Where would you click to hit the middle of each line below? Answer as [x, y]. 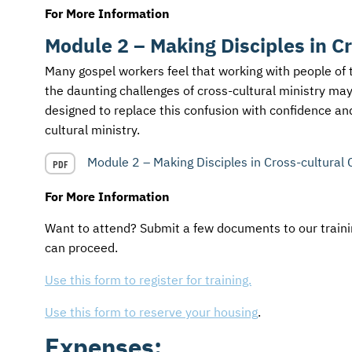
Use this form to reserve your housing [151, 312]
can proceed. [81, 247]
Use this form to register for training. [148, 279]
